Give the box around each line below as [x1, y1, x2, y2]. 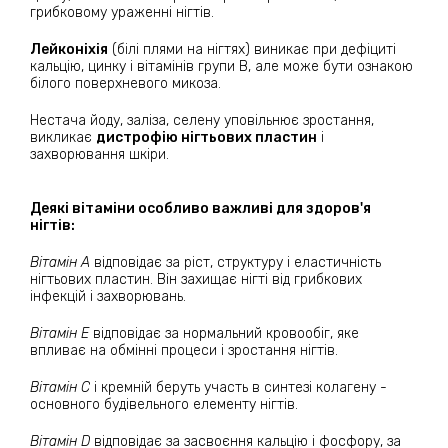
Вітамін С [30, 378, 94, 396]
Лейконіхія [30, 40, 108, 58]
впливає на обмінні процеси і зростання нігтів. [30, 341, 338, 359]
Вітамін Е [30, 324, 93, 342]
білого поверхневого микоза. [30, 74, 221, 92]
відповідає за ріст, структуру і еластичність [94, 253, 381, 271]
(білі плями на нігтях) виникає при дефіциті [108, 40, 396, 58]
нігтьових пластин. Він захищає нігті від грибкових [30, 270, 362, 288]
